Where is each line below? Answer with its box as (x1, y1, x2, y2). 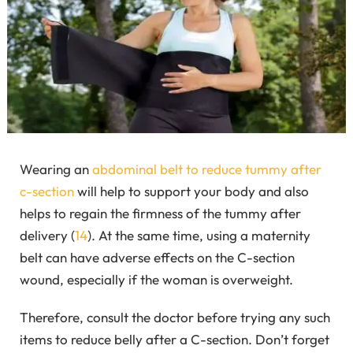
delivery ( (20, 227, 75, 243)
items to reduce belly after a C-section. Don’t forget (20, 331, 329, 348)
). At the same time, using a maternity (87, 227, 310, 243)
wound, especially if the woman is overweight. (20, 271, 293, 288)
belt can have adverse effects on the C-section (20, 249, 295, 266)
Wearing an (20, 161, 92, 177)
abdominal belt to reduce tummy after (92, 161, 321, 177)
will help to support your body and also (74, 183, 309, 199)
